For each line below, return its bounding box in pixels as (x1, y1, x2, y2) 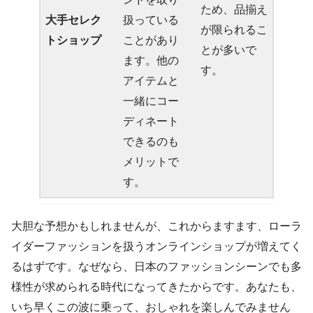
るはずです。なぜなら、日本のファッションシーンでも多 (11, 260, 302, 272)
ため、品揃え (201, 3, 268, 15)
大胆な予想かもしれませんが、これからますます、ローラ (11, 219, 302, 232)
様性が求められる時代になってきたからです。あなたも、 (11, 280, 302, 293)
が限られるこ (201, 23, 268, 36)
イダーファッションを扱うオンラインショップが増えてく (11, 240, 302, 252)
